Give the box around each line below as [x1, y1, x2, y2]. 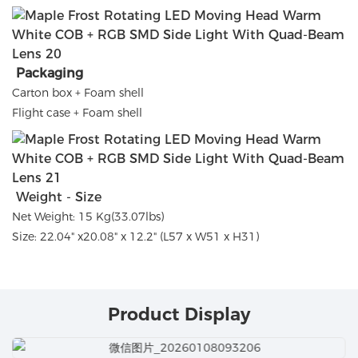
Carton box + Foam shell [12, 85, 144, 100]
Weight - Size [12, 189, 101, 205]
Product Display [108, 304, 250, 326]
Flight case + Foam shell [12, 105, 142, 120]
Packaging [16, 65, 83, 81]
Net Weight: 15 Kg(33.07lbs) [12, 209, 164, 224]
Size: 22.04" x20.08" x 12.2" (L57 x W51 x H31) [12, 229, 259, 244]
